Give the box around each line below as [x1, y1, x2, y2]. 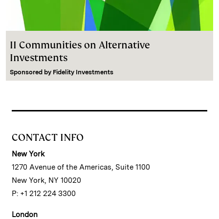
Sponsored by [10, 68, 53, 76]
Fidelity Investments [53, 68, 113, 76]
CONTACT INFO [12, 131, 84, 144]
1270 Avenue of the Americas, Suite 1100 [12, 162, 150, 172]
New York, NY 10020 [12, 175, 81, 185]
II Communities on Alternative [10, 38, 150, 51]
